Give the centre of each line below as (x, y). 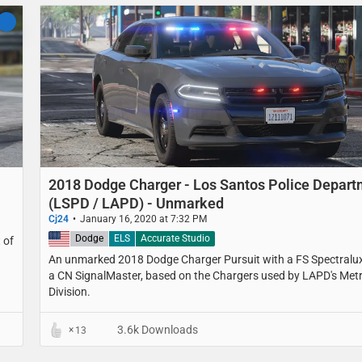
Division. (69, 292)
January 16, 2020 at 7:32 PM (143, 219)
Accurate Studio (175, 239)
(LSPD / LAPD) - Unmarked (136, 204)
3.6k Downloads (156, 330)
